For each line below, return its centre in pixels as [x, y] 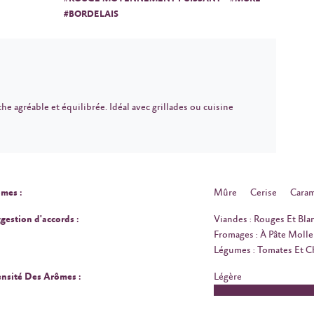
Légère [227, 277]
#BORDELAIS [91, 14]
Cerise [263, 193]
